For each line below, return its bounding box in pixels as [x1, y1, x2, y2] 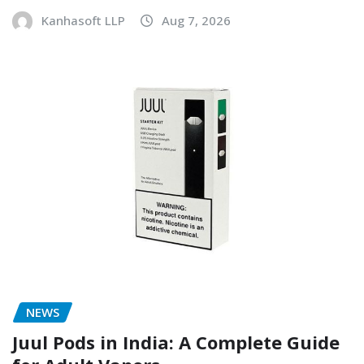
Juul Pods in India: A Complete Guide [12, 329, 340, 354]
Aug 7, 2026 [162, 11, 231, 28]
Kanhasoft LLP [41, 11, 125, 28]
